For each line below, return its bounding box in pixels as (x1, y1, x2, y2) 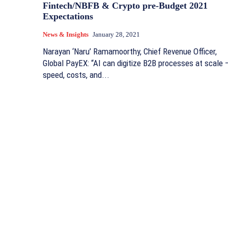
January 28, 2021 (93, 31, 140, 38)
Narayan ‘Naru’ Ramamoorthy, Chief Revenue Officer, (43, 46, 217, 56)
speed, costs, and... (43, 70, 109, 80)
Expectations (43, 11, 93, 21)
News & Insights (43, 31, 89, 38)
